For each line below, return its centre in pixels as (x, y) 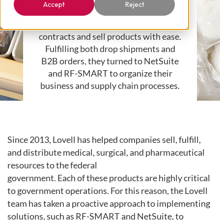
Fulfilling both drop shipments (103, 49)
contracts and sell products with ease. (110, 37)
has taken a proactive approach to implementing (119, 203)
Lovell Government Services (99, 12)
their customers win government (110, 25)
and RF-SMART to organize (101, 74)
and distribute (35, 152)
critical (197, 178)
